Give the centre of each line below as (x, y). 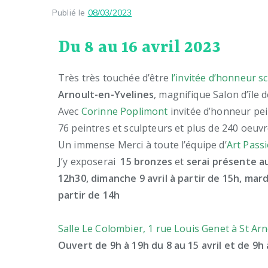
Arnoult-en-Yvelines (106, 95)
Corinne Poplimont (126, 112)
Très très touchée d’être (115, 78)
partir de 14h (89, 195)
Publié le (70, 13)
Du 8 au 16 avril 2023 (140, 48)
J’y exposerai (89, 162)
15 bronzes (147, 162)
